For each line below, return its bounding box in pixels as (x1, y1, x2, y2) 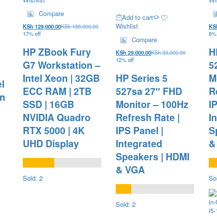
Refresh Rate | (115, 110, 180, 124)
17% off (23, 30, 41, 38)
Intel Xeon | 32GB (23, 71, 100, 85)
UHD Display (23, 136, 79, 150)
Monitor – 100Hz (115, 97, 188, 111)
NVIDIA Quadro (23, 110, 91, 124)
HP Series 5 (115, 71, 168, 85)
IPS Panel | (115, 123, 163, 137)
